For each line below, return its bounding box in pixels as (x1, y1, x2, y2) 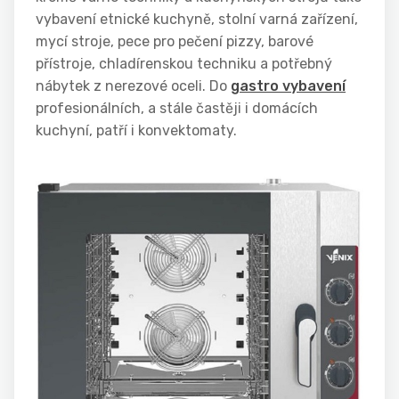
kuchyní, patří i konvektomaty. (36, 122, 237, 140)
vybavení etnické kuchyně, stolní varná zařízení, (36, 11, 358, 28)
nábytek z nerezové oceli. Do (36, 77, 231, 95)
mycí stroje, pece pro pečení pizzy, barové (36, 33, 313, 51)
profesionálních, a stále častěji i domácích (36, 100, 318, 118)
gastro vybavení (231, 77, 346, 95)
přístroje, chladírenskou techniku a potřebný (36, 55, 332, 73)
